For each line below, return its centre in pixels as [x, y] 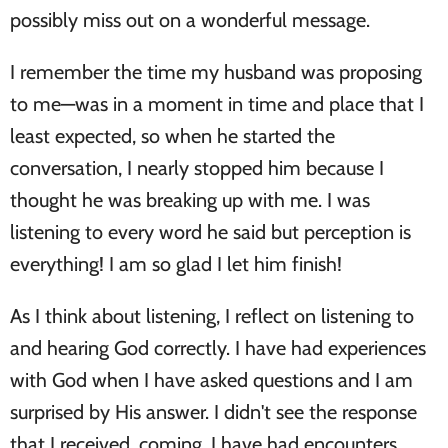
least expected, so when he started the [172, 136]
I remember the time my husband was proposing [216, 72]
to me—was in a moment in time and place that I [217, 104]
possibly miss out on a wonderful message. [192, 20]
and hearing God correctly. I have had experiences [218, 348]
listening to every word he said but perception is [210, 232]
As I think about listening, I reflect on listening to [212, 316]
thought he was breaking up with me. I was [190, 200]
